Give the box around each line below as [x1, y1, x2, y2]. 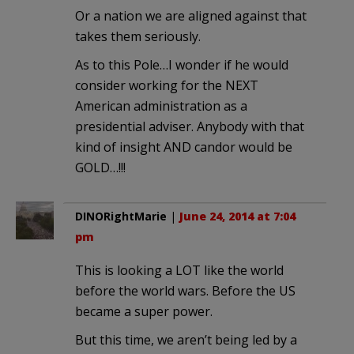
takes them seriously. [75, 28, 201, 46]
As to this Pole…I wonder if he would [75, 56, 288, 74]
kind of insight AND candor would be [75, 138, 292, 156]
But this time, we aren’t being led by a [75, 331, 297, 349]
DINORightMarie [75, 209, 167, 224]
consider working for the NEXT [75, 77, 258, 95]
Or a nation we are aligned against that [75, 7, 307, 25]
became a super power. [75, 303, 213, 321]
